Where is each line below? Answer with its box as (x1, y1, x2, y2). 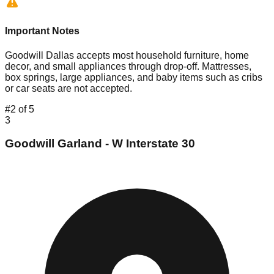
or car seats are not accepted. (5, 83, 132, 94)
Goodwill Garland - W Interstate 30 (5, 137, 195, 150)
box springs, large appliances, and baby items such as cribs (5, 72, 262, 83)
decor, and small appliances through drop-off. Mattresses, (5, 61, 251, 72)
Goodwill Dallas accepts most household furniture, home (5, 50, 249, 61)
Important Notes (5, 26, 80, 37)
